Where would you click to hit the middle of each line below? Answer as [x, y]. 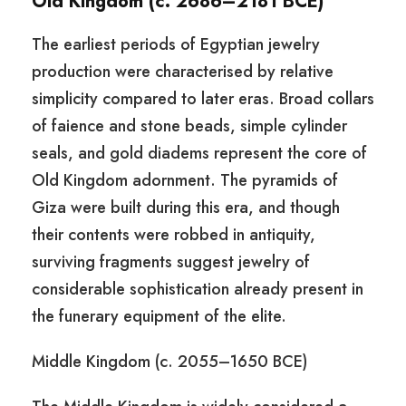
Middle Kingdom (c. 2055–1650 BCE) [169, 362]
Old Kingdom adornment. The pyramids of [185, 181]
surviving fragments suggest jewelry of [171, 262]
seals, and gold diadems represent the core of [199, 154]
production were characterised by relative [183, 72]
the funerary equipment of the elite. [159, 317]
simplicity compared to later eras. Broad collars [203, 99]
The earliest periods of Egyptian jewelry [176, 45]
